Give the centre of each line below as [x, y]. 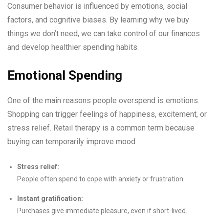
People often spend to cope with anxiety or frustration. [101, 179]
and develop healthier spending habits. [73, 47]
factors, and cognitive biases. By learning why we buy [98, 20]
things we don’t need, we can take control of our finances [104, 33]
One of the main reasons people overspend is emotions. [103, 100]
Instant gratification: [50, 198]
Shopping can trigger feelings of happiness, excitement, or [107, 114]
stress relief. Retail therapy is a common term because [101, 128]
